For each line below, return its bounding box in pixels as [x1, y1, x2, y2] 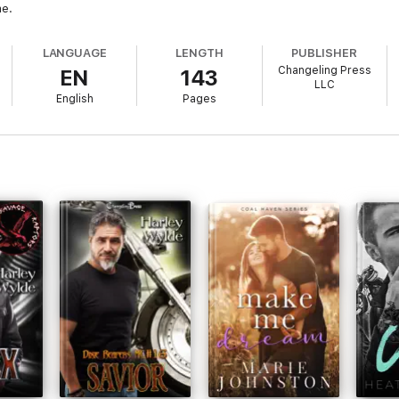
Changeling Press [277, 64, 371, 77]
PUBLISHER [291, 46, 357, 60]
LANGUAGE [42, 46, 108, 60]
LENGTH [175, 46, 224, 60]
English [55, 93, 94, 105]
